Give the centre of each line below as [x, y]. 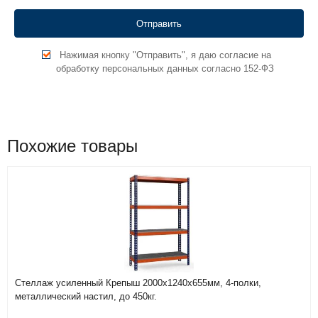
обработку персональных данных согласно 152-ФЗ [165, 68]
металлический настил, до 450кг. [86, 296]
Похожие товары [72, 146]
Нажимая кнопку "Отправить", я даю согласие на [165, 55]
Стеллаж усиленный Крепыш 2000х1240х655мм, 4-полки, [138, 283]
